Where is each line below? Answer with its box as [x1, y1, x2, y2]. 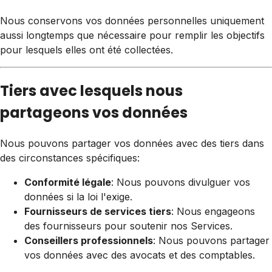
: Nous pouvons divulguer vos [111, 175, 250, 188]
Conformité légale [24, 175, 111, 188]
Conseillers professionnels [24, 234, 153, 246]
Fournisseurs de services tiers [24, 205, 171, 217]
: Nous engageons [171, 205, 255, 217]
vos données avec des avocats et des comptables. [24, 248, 255, 261]
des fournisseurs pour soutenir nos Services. [24, 219, 233, 232]
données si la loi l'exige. [24, 190, 132, 203]
